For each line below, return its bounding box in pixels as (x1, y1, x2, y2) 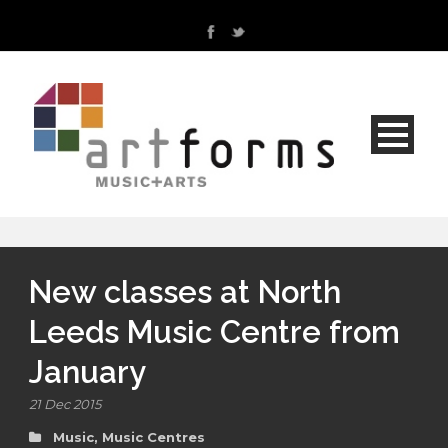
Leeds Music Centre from (29, 314, 400, 351)
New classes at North (29, 274, 341, 311)
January (29, 354, 146, 391)
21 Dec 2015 (29, 396, 101, 413)
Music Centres (102, 429, 205, 446)
